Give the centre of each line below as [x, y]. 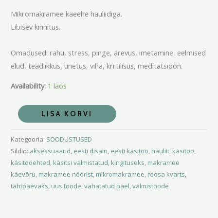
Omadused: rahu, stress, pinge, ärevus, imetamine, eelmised [109, 52]
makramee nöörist [66, 174]
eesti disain [91, 151]
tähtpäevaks [30, 186]
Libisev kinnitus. [36, 27]
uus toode [66, 186]
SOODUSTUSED [69, 139]
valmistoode [151, 186]
